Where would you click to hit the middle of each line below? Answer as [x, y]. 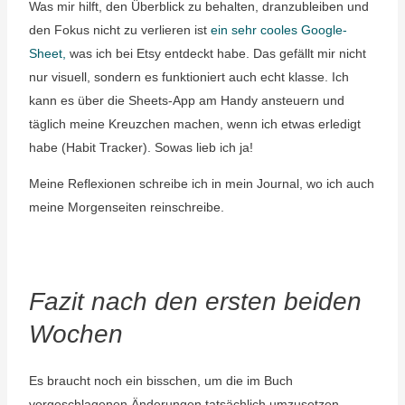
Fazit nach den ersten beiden [195, 301]
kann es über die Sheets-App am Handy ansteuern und [186, 100]
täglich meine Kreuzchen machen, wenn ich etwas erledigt [194, 124]
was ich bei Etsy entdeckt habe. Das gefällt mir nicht [217, 53]
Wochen [75, 334]
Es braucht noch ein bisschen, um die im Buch [160, 381]
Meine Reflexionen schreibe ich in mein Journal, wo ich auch [201, 184]
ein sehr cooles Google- [278, 30]
